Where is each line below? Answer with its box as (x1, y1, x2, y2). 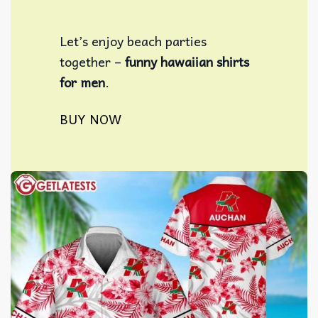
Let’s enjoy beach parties (60, 30, 207, 51)
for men (60, 71, 106, 92)
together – (60, 50, 126, 72)
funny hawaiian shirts (125, 50, 250, 72)
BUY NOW (60, 108, 122, 129)
